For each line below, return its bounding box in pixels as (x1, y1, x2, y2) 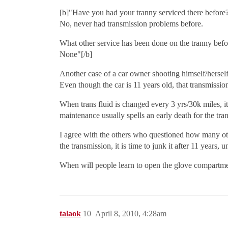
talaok (60, 209, 81, 218)
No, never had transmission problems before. (60, 19, 203, 28)
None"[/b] (60, 50, 92, 59)
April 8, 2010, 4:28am (95, 209, 166, 218)
